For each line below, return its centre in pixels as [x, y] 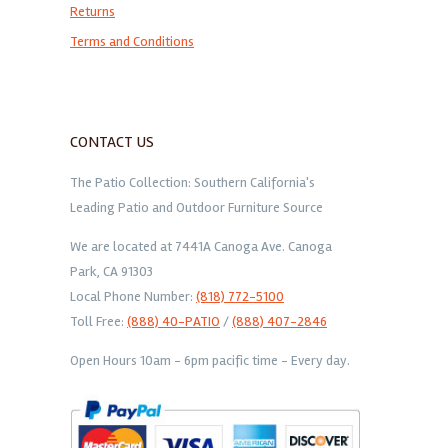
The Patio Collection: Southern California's [192, 183]
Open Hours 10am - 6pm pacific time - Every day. [210, 361]
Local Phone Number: [133, 297]
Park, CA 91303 [111, 272]
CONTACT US [112, 142]
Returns [92, 12]
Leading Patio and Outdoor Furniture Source [196, 208]
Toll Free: [98, 322]
